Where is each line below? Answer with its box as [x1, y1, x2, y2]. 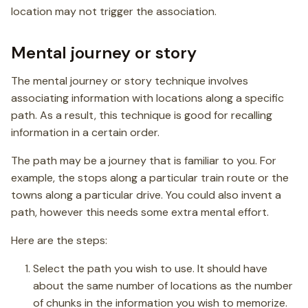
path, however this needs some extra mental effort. [11, 205, 269, 219]
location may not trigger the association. [11, 4, 217, 19]
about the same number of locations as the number [33, 278, 293, 293]
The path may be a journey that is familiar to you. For [11, 153, 276, 168]
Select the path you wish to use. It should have [33, 261, 267, 276]
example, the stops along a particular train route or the [11, 170, 289, 185]
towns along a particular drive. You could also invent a [11, 188, 281, 202]
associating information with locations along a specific [11, 91, 284, 105]
